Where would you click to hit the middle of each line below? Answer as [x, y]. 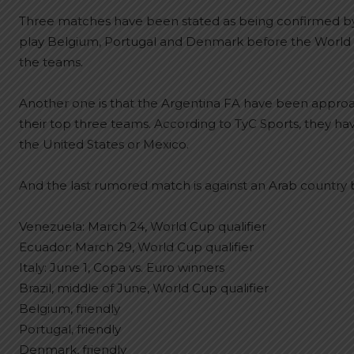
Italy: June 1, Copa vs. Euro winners [122, 267]
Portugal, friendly [70, 329]
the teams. [51, 62]
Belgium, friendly [70, 309]
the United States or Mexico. [104, 144]
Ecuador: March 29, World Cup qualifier [136, 247]
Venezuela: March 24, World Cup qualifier [143, 226]
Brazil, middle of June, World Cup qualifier [144, 288]
